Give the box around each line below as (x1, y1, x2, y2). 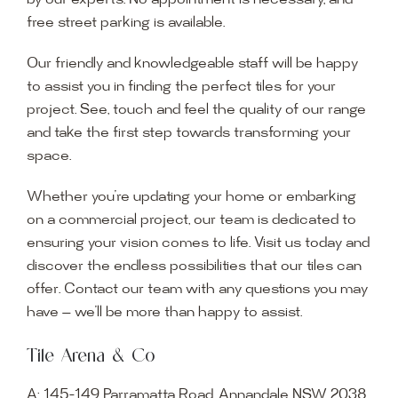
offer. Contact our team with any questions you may (26, 282, 368, 298)
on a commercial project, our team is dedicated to (26, 212, 356, 228)
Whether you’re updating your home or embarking (26, 189, 356, 205)
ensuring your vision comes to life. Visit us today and (26, 235, 370, 251)
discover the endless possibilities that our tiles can (26, 259, 362, 275)
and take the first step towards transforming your (26, 125, 351, 141)
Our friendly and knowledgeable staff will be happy (26, 56, 358, 72)
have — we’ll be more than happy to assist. (26, 305, 302, 321)
